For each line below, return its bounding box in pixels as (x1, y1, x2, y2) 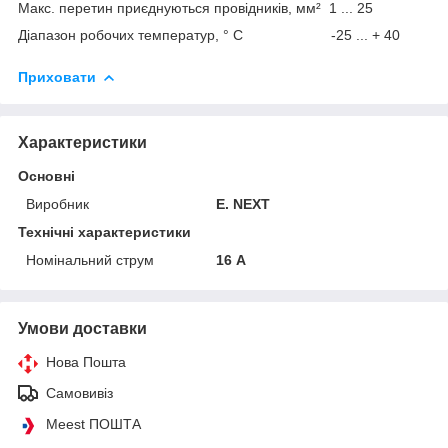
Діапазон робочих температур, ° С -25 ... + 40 (18, 26, 400, 43)
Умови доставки (18, 319, 147, 337)
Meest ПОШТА (46, 415, 141, 432)
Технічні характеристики (18, 223, 191, 240)
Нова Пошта (46, 353, 126, 370)
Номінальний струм (26, 251, 154, 268)
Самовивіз (46, 384, 113, 401)
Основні (18, 167, 75, 184)
